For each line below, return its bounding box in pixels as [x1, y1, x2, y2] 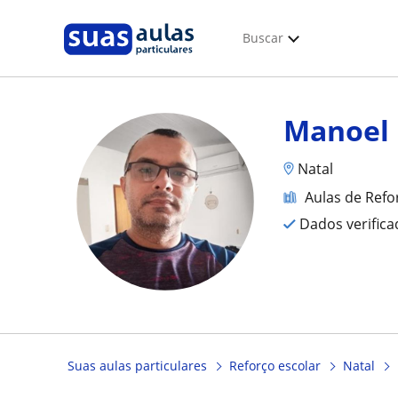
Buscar [243, 29, 283, 46]
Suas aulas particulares [68, 357, 207, 375]
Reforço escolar [229, 357, 321, 375]
